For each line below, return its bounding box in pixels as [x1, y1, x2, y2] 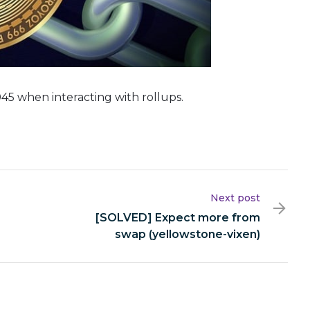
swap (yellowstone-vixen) [115, 228, 260, 241]
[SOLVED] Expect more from [95, 211, 260, 224]
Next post [210, 192, 260, 204]
